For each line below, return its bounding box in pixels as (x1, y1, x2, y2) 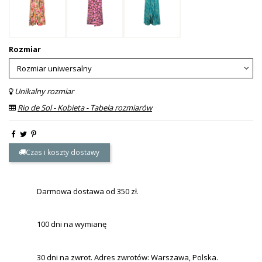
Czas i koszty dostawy (26, 147, 100, 157)
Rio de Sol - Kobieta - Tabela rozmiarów (18, 102, 152, 113)
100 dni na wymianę (36, 219, 106, 230)
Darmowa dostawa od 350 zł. (36, 185, 139, 196)
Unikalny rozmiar (15, 85, 74, 96)
